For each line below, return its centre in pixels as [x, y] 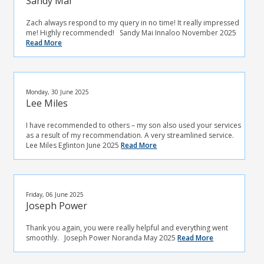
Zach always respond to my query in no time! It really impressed [133, 23]
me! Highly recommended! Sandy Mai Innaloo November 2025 [131, 33]
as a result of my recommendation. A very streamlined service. [132, 135]
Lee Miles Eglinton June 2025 [74, 145]
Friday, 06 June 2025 [55, 194]
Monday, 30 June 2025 [58, 92]
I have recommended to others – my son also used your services [134, 125]
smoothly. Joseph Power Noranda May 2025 [102, 238]
